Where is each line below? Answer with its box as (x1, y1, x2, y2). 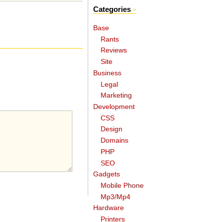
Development (93, 103, 135, 111)
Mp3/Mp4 (101, 193, 131, 201)
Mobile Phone (101, 182, 144, 190)
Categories (93, 5, 131, 14)
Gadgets (93, 170, 120, 178)
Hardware (93, 204, 124, 212)
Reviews (101, 47, 127, 55)
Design (101, 125, 123, 133)
